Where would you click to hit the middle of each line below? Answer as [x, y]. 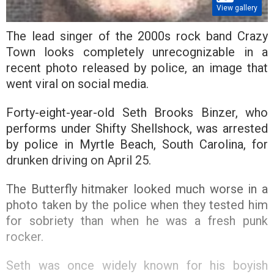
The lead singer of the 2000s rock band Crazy [137, 36]
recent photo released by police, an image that [137, 68]
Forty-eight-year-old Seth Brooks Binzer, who [137, 113]
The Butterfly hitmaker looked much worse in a [137, 189]
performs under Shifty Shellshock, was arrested [137, 129]
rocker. [28, 237]
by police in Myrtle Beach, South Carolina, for [137, 145]
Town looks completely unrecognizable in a [137, 52]
